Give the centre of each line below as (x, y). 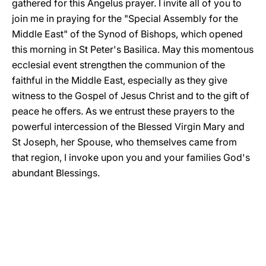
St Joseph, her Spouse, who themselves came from (124, 142)
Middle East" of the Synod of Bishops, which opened (127, 34)
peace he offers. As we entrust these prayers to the (123, 111)
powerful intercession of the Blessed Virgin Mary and (128, 126)
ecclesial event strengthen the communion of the (118, 65)
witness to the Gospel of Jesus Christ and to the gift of (131, 96)
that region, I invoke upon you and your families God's (131, 157)
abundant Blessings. (56, 173)
